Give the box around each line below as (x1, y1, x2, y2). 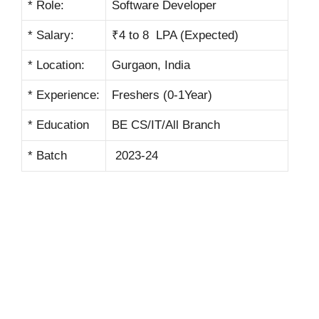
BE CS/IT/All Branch (112, 118, 220, 132)
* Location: (28, 58, 85, 73)
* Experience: (28, 88, 100, 103)
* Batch (28, 149, 67, 163)
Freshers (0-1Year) (112, 88, 212, 103)
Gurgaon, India (112, 58, 190, 73)
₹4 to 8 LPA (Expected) (112, 28, 239, 43)
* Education (28, 118, 89, 132)
